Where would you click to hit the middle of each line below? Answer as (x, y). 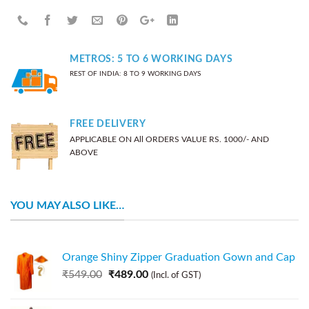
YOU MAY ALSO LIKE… (67, 205)
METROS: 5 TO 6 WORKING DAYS (151, 60)
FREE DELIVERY (108, 124)
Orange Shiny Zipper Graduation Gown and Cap (179, 258)
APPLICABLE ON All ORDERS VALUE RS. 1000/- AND (169, 140)
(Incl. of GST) (176, 276)
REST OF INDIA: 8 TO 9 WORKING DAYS (135, 74)
